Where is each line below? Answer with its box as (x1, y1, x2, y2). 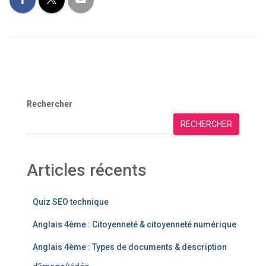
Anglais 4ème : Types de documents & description (33, 242, 227, 252)
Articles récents (27, 160, 147, 180)
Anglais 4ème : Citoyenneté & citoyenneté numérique (33, 220, 236, 230)
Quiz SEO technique (33, 197, 109, 207)
